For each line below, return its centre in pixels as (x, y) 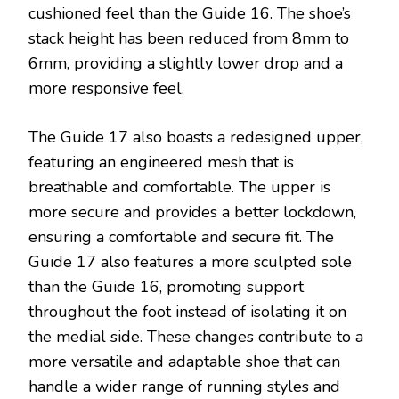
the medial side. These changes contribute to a (196, 337)
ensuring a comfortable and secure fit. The (181, 237)
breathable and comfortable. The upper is (179, 187)
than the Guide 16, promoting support (166, 287)
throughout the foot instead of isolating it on (187, 312)
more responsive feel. (106, 89)
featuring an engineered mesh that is (161, 163)
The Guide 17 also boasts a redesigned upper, (196, 138)
